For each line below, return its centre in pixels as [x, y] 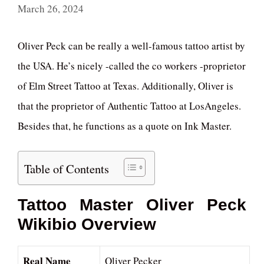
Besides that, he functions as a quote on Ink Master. [125, 126]
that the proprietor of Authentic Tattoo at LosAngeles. [129, 105]
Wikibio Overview [87, 225]
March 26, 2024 [51, 8]
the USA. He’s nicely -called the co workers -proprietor [132, 65]
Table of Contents [67, 168]
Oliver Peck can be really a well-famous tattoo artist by [131, 45]
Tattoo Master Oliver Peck [132, 205]
